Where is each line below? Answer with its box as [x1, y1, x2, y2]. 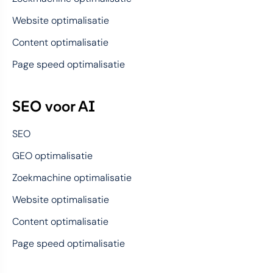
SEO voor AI [12, 96, 95, 116]
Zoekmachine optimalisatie [12, 171, 132, 184]
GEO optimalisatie [12, 149, 93, 162]
